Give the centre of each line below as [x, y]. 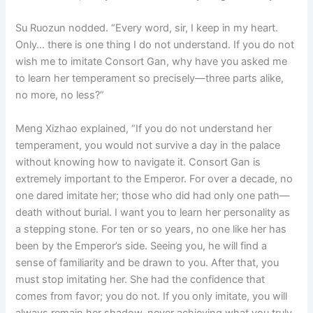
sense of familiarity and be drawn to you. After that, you [147, 262]
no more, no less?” [60, 95]
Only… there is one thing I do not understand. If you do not [155, 45]
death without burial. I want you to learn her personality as [153, 212]
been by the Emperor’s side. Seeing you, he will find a [141, 246]
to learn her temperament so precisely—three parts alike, [150, 79]
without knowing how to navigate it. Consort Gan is [138, 162]
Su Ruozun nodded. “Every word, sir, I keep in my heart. [147, 28]
